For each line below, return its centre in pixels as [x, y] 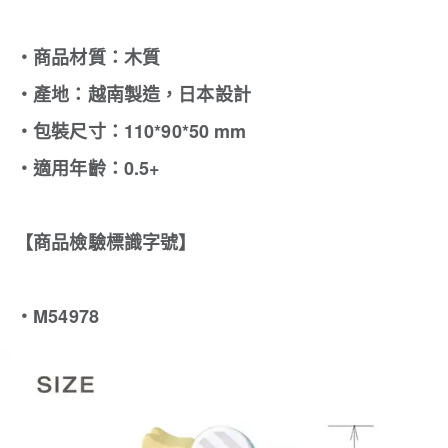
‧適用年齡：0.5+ [88, 168]
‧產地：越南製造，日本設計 [133, 94]
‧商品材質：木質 [88, 57]
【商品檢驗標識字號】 [106, 242]
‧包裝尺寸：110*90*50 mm [131, 131]
